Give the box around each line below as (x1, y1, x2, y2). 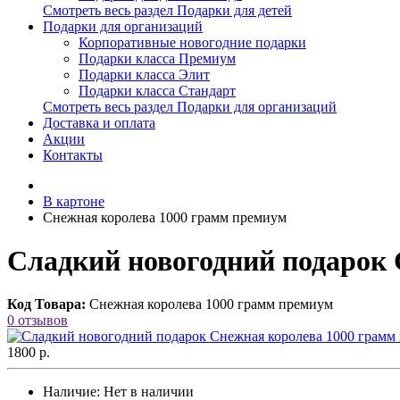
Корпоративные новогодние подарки (79, 34, 306, 50)
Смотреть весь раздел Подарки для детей (43, 2, 292, 18)
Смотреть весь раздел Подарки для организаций (43, 98, 337, 114)
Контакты (43, 146, 103, 162)
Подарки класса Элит (79, 66, 210, 82)
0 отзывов (7, 312, 68, 329)
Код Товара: (7, 296, 86, 312)
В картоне (43, 193, 104, 209)
